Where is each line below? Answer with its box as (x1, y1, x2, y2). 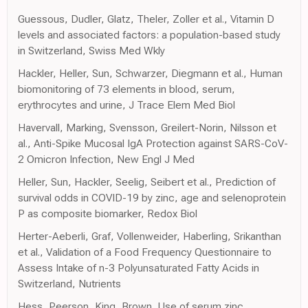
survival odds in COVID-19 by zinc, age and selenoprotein (18, 190, 286, 204)
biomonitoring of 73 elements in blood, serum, (18, 82, 235, 96)
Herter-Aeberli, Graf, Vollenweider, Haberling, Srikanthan (18, 229, 281, 243)
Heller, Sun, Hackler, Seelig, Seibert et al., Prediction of (18, 175, 276, 188)
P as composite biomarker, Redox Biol (18, 206, 197, 220)
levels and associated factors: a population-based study (18, 27, 280, 41)
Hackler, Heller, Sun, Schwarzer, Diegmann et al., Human (18, 66, 283, 80)
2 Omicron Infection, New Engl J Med (18, 152, 195, 166)
